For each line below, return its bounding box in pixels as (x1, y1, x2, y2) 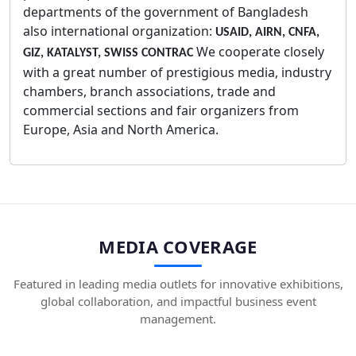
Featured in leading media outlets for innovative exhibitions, (13, 276, 343, 292)
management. (140, 311, 216, 327)
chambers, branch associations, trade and (23, 83, 276, 100)
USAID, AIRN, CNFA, (215, 26, 319, 39)
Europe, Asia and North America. (23, 121, 219, 138)
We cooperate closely (193, 43, 324, 60)
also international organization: (23, 22, 215, 40)
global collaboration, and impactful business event (40, 293, 316, 309)
